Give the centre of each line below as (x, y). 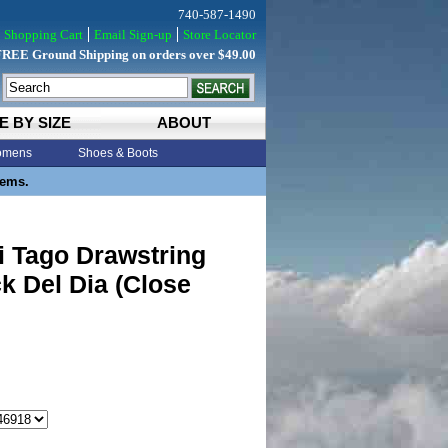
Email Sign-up (133, 34)
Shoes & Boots (118, 153)
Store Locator (219, 34)
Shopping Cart (43, 34)
